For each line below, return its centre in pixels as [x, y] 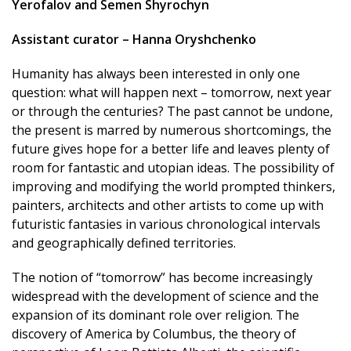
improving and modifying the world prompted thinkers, [174, 187]
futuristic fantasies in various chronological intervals [166, 224]
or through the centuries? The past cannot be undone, [172, 112]
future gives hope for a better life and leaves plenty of [171, 149]
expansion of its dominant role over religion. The [156, 315]
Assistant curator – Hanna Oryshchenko [134, 40]
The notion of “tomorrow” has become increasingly [162, 278]
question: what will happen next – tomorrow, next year [172, 93]
